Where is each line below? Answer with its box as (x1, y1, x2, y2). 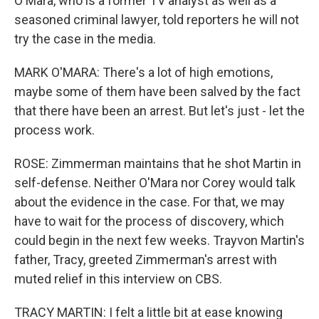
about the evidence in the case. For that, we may (14, 194, 285, 209)
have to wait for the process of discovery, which (14, 214, 284, 229)
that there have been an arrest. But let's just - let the (14, 103, 305, 118)
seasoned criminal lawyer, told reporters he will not (14, 12, 299, 27)
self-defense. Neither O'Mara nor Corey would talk (14, 175, 296, 190)
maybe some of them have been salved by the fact (14, 84, 300, 99)
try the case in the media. (14, 31, 156, 46)
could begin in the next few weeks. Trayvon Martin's (14, 233, 305, 248)
